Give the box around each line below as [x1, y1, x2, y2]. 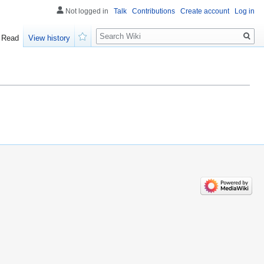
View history [28, 34, 71, 43]
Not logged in [65, 7, 108, 15]
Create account [180, 7, 229, 15]
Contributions [132, 7, 175, 15]
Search [95, 23, 135, 37]
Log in [235, 7, 255, 15]
